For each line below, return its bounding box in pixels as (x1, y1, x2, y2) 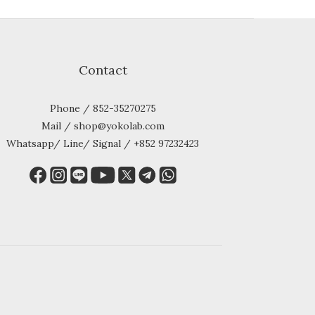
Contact (78, 62, 127, 78)
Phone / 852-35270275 (49, 102, 156, 115)
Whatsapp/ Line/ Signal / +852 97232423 (6, 137, 199, 150)
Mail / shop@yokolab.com (41, 120, 165, 132)
